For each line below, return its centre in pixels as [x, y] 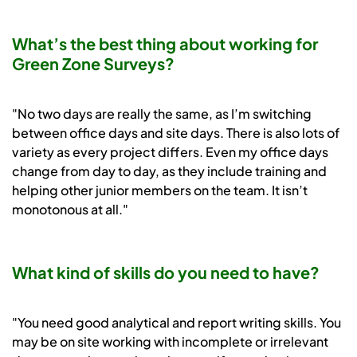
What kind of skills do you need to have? [166, 273]
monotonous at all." [70, 210]
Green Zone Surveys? [93, 64]
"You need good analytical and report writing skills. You [177, 323]
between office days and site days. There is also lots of [176, 133]
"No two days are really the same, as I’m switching [162, 114]
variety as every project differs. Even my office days [170, 152]
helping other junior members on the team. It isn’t [160, 190]
